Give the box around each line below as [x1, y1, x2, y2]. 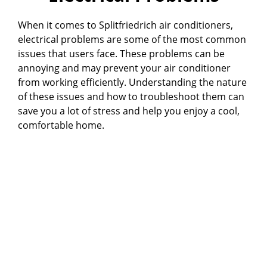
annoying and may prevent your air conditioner [18, 61, 231, 74]
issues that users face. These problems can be [18, 46, 225, 60]
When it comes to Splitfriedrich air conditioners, [18, 18, 233, 32]
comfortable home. [18, 118, 104, 132]
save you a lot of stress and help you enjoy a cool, [18, 104, 240, 117]
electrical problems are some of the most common [18, 32, 246, 46]
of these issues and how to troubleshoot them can [18, 89, 244, 103]
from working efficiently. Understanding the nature [18, 75, 247, 89]
